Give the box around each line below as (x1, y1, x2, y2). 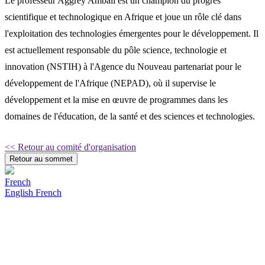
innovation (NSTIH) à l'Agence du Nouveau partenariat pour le (5, 61, 241, 72)
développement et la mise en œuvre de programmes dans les (5, 94, 228, 105)
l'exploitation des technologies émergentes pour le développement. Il (5, 28, 258, 38)
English (5, 187, 35, 198)
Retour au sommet (9, 154, 73, 163)
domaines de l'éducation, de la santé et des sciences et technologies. (5, 111, 255, 121)
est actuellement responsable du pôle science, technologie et (5, 44, 227, 55)
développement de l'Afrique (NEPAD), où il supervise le (5, 77, 216, 88)
